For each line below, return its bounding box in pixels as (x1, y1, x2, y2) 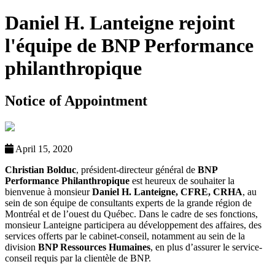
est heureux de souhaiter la (130, 176, 234, 187)
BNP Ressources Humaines (38, 242, 150, 253)
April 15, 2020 (14, 144, 72, 155)
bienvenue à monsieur (5, 187, 92, 198)
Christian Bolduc (5, 165, 76, 176)
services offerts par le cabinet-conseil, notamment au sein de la (5, 231, 245, 242)
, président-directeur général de (76, 165, 198, 176)
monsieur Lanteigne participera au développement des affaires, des (5, 220, 261, 231)
